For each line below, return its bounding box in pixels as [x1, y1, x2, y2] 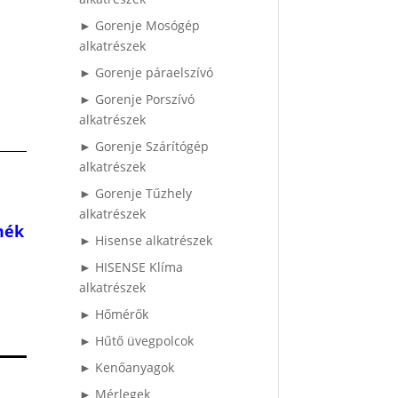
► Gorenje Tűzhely [79, 185, 193, 203]
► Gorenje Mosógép [79, 17, 201, 35]
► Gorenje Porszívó [79, 91, 195, 108]
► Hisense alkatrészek [79, 232, 213, 250]
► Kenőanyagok [79, 359, 175, 377]
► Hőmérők [79, 306, 149, 323]
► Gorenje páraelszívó [79, 64, 214, 82]
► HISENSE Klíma [79, 259, 184, 276]
